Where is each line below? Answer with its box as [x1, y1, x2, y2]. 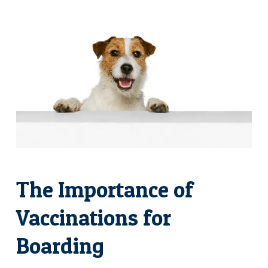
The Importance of [16, 175, 193, 203]
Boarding [16, 232, 104, 259]
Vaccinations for [16, 203, 171, 231]
